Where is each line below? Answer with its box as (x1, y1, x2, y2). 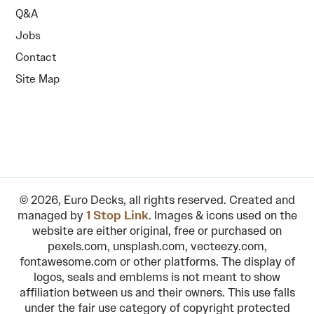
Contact (15, 49, 57, 64)
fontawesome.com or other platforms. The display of (19, 253, 295, 269)
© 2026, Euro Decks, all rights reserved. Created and (19, 191, 295, 207)
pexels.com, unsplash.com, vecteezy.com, (47, 238, 267, 254)
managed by (17, 207, 86, 223)
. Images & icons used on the (148, 207, 297, 223)
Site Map (15, 71, 60, 86)
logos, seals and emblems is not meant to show (34, 268, 280, 285)
